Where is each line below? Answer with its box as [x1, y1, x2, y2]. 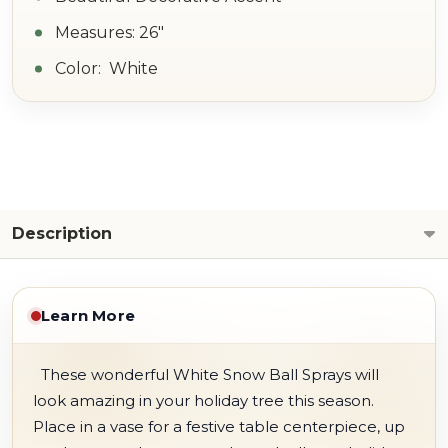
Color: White [55, 59, 158, 78]
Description [12, 224, 112, 243]
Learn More [41, 306, 135, 325]
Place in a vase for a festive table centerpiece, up [33, 417, 405, 436]
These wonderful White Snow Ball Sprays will [33, 365, 379, 384]
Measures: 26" [55, 23, 164, 42]
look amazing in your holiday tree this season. [33, 391, 378, 410]
